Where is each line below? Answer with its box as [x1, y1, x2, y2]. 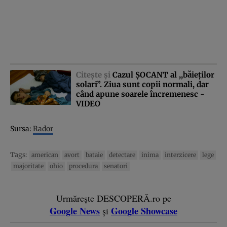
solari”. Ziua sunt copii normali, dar [76, 79, 209, 89]
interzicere [165, 150, 196, 159]
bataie [86, 150, 103, 159]
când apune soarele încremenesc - [76, 89, 205, 99]
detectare [109, 150, 135, 159]
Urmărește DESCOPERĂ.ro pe [56, 192, 171, 204]
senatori [104, 162, 128, 170]
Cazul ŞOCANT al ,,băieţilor [112, 69, 214, 80]
